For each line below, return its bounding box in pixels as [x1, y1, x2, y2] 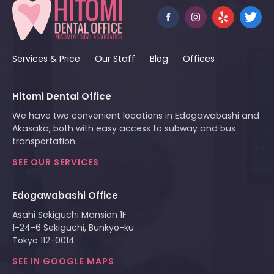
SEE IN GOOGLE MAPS [12, 254, 114, 267]
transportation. [12, 135, 77, 147]
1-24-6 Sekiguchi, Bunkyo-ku [12, 221, 134, 234]
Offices [183, 52, 215, 65]
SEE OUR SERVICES [12, 155, 99, 168]
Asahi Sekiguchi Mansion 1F [12, 208, 127, 221]
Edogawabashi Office [12, 188, 118, 202]
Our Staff [95, 52, 135, 65]
